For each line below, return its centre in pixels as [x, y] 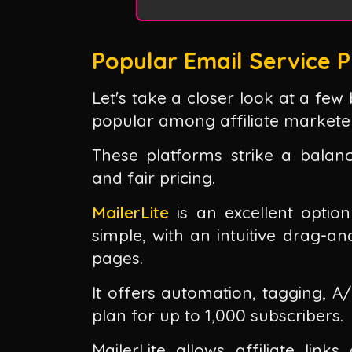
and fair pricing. [153, 178]
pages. [117, 258]
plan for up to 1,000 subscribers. [217, 315]
